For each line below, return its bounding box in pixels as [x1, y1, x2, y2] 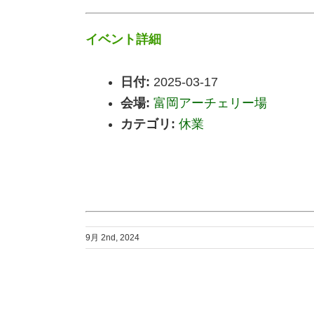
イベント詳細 [86, 32, 161, 46]
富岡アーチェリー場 [153, 96, 267, 111]
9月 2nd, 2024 [86, 233, 139, 243]
